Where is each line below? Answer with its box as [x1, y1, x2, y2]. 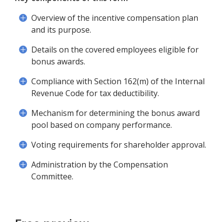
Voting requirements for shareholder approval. [31, 139, 206, 150]
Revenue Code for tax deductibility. [31, 88, 159, 99]
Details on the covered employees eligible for [31, 44, 199, 55]
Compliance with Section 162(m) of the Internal [31, 76, 205, 87]
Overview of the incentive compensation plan [31, 12, 198, 23]
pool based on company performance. [31, 119, 172, 130]
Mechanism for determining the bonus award [31, 108, 200, 118]
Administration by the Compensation [31, 159, 168, 170]
